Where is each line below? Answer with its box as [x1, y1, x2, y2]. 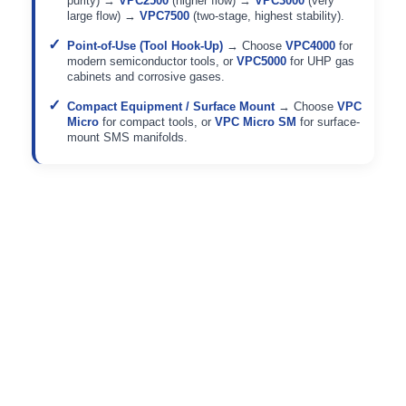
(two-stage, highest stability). [189, 8, 344, 23]
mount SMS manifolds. [67, 130, 188, 144]
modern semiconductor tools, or [67, 53, 237, 68]
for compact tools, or [99, 114, 215, 129]
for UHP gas [286, 53, 354, 68]
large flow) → [67, 8, 140, 23]
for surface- [296, 114, 360, 129]
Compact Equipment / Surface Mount [67, 99, 275, 113]
